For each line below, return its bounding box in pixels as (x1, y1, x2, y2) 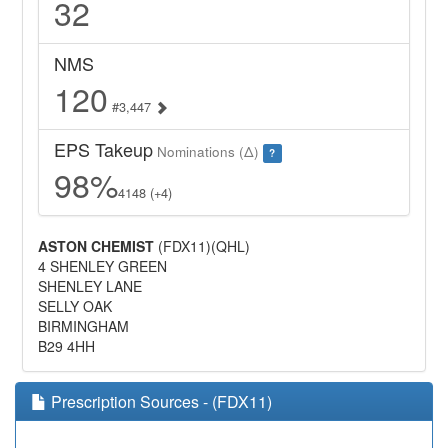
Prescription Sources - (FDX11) (47, 390, 272, 414)
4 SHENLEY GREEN (38, 256, 168, 277)
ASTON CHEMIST (38, 236, 155, 257)
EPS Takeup (54, 136, 154, 163)
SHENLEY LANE (38, 276, 143, 297)
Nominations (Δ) (153, 142, 264, 162)
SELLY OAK (38, 296, 113, 317)
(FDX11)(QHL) (154, 236, 251, 257)
